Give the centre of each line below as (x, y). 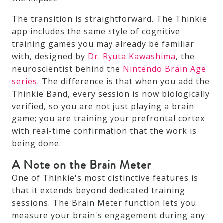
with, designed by (50, 56)
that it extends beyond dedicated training (99, 190)
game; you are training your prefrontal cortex (108, 119)
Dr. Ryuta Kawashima (132, 56)
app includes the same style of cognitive (96, 32)
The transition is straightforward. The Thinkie (110, 19)
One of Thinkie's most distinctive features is (105, 178)
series (25, 81)
